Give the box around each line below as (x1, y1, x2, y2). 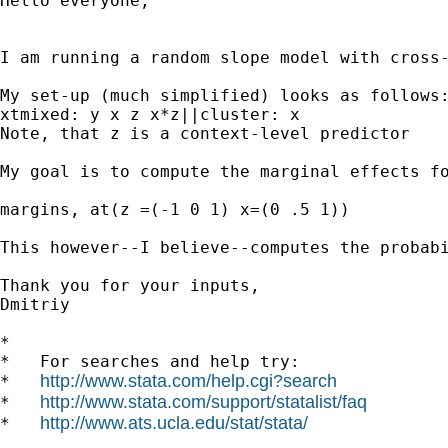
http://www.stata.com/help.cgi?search (40, 370, 337, 391)
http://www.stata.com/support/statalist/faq (40, 391, 367, 412)
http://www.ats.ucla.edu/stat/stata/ (40, 412, 308, 433)
